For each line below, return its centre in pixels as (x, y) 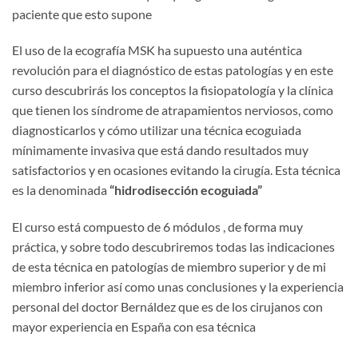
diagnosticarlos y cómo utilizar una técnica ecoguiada (157, 130)
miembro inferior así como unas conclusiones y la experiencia (178, 287)
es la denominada (61, 190)
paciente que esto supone (82, 14)
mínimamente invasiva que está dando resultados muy (160, 150)
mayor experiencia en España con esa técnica (134, 327)
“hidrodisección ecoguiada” (186, 190)
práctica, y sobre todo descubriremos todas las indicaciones (173, 247)
